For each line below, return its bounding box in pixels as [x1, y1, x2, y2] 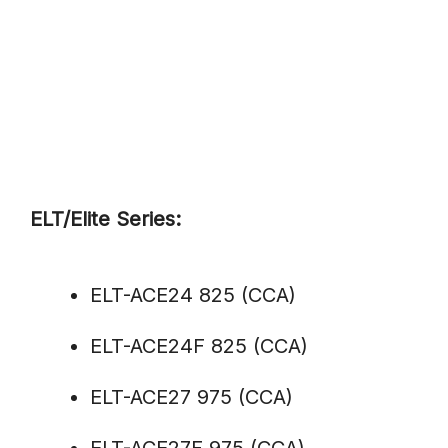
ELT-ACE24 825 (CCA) [90, 283, 296, 308]
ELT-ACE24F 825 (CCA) [90, 334, 308, 359]
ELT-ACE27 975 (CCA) [90, 385, 293, 410]
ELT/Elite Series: [30, 207, 181, 232]
